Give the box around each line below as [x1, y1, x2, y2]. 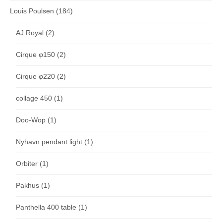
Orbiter [16, 160, 38, 168]
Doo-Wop [16, 116, 46, 124]
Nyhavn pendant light [16, 138, 82, 146]
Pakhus [16, 181, 39, 190]
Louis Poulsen [10, 7, 54, 15]
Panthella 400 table [16, 203, 76, 212]
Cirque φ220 [16, 72, 55, 81]
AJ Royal [16, 29, 44, 37]
